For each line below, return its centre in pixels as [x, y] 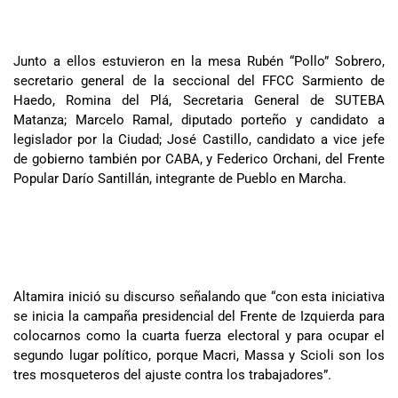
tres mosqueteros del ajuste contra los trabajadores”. [172, 374]
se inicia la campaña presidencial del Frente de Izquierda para [199, 316]
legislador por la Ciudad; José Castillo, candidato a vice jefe [199, 139]
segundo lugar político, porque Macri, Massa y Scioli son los [199, 355]
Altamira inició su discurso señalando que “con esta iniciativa [199, 296]
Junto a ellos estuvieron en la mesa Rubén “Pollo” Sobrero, [199, 61]
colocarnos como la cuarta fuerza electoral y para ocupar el [199, 335]
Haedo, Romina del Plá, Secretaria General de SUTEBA [199, 100]
